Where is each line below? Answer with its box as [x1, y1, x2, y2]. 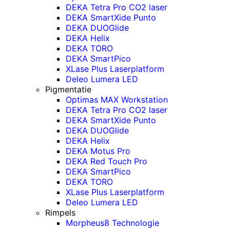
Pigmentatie [45, 84, 91, 94]
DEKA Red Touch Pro [66, 156, 147, 166]
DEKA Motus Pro [66, 145, 130, 156]
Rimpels [45, 207, 75, 218]
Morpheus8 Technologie [66, 217, 159, 228]
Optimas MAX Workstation [66, 94, 168, 105]
